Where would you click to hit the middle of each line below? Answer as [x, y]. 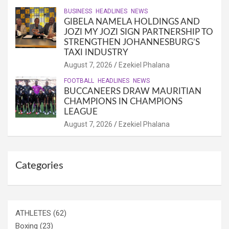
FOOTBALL [79, 81]
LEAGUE [81, 112]
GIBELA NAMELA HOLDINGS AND [132, 22]
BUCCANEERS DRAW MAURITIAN [133, 91]
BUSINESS [78, 12]
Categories [39, 166]
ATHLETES [33, 213]
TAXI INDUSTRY [96, 53]
